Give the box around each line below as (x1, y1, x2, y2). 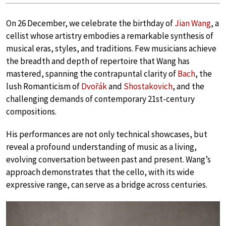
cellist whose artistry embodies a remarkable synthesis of (6, 30, 213, 41)
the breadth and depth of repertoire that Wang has (6, 55, 190, 67)
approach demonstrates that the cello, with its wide (6, 166, 194, 178)
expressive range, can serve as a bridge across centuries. (6, 179, 207, 190)
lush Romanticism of (6, 81, 81, 92)
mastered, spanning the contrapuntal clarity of (6, 68, 178, 79)
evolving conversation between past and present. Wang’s (6, 154, 211, 165)
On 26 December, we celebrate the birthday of (6, 18, 175, 29)
